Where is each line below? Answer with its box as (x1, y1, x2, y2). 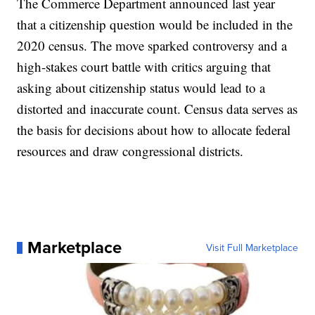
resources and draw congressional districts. (17, 142, 244, 160)
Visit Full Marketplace (205, 240, 298, 255)
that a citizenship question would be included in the (17, 15, 293, 34)
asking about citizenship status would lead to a (17, 79, 266, 97)
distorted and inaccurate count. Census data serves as (17, 100, 298, 118)
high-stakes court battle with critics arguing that (17, 58, 271, 76)
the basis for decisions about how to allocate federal (17, 121, 291, 139)
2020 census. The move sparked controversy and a (17, 37, 288, 55)
